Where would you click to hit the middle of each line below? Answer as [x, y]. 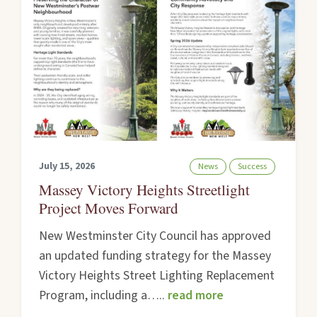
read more [196, 295]
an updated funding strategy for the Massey [155, 255]
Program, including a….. [104, 295]
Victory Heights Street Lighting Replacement [157, 275]
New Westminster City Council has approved [155, 236]
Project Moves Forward [109, 208]
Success [252, 167]
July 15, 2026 [67, 167]
